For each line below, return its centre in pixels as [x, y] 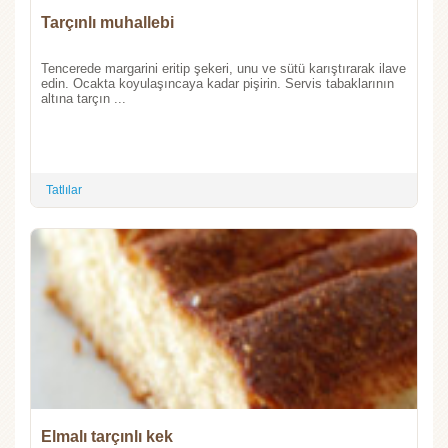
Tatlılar [64, 189]
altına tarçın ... [83, 98]
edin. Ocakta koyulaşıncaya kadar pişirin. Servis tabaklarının [217, 83]
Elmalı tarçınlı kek [107, 436]
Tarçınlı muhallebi [107, 22]
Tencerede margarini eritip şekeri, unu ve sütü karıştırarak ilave [223, 68]
